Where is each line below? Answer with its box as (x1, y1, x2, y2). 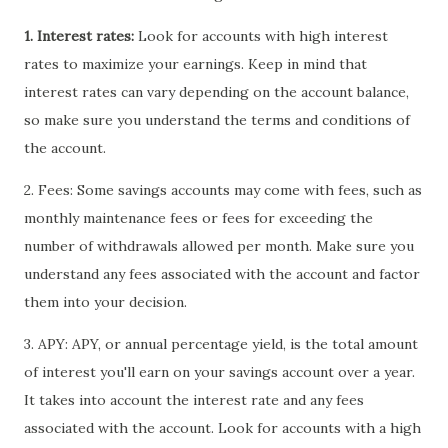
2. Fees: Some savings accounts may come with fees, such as (24, 181, 422, 200)
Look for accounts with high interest (134, 27, 388, 46)
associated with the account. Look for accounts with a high (24, 419, 421, 438)
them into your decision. (24, 293, 187, 312)
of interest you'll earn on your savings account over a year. (24, 363, 415, 382)
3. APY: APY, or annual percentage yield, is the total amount (24, 335, 418, 354)
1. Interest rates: (24, 27, 134, 46)
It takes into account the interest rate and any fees (24, 391, 364, 410)
